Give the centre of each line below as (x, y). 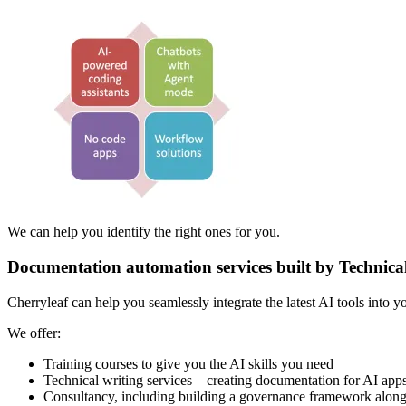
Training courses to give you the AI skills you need (188, 363)
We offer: (34, 333)
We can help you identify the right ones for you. (144, 232)
